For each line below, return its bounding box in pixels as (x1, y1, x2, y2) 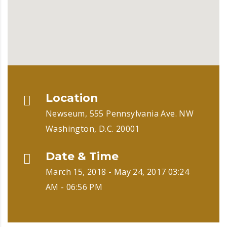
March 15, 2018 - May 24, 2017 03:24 (46, 166, 189, 177)
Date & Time (46, 149, 119, 163)
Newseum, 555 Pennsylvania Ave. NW (46, 108, 194, 119)
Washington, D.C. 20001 (46, 123, 140, 134)
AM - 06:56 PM (46, 181, 103, 193)
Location (46, 91, 98, 105)
